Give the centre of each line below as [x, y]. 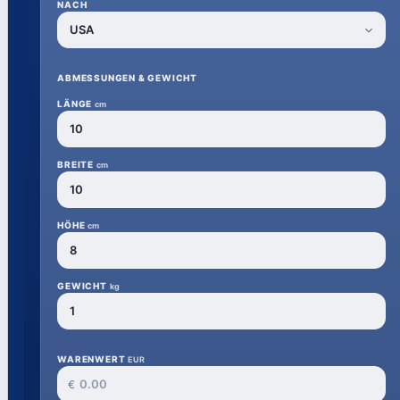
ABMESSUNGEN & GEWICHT [128, 78]
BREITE [77, 165]
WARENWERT [93, 359]
